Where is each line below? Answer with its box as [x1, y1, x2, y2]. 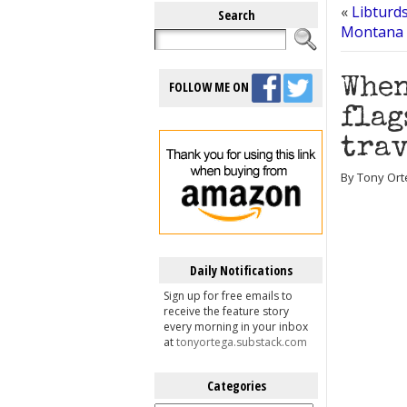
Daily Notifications [189, 262, 293, 279]
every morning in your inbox [164, 319, 308, 334]
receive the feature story [164, 303, 289, 319]
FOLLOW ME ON [169, 77, 252, 95]
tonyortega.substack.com [176, 334, 307, 350]
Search [217, 6, 255, 24]
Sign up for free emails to [164, 288, 293, 303]
